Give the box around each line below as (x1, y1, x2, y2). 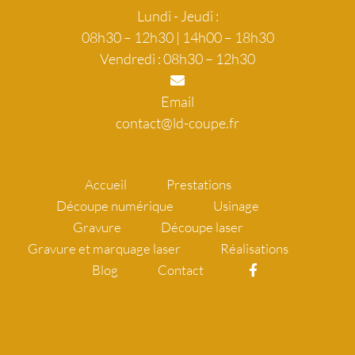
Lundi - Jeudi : (136, 7, 219, 25)
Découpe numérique (56, 197, 174, 215)
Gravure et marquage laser (27, 240, 181, 258)
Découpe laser (160, 219, 243, 236)
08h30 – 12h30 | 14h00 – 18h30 (81, 29, 274, 47)
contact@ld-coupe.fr (116, 114, 239, 132)
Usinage (213, 197, 259, 215)
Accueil (84, 176, 127, 193)
